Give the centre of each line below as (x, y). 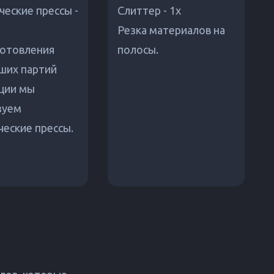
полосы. (138, 50)
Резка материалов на (171, 30)
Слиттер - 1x (149, 11)
